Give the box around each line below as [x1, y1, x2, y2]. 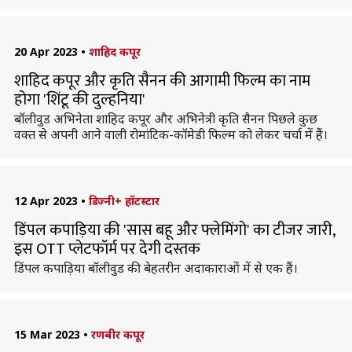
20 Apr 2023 [13, 44, 78, 59]
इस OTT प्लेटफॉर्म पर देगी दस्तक [13, 236, 200, 262]
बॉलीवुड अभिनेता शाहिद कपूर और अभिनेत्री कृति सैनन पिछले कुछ [13, 110, 317, 127]
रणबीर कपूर [90, 327, 145, 342]
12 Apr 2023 [13, 193, 78, 208]
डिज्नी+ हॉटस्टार [88, 193, 159, 208]
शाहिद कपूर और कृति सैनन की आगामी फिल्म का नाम [13, 68, 310, 94]
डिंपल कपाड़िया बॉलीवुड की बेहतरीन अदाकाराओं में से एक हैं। [13, 259, 298, 277]
